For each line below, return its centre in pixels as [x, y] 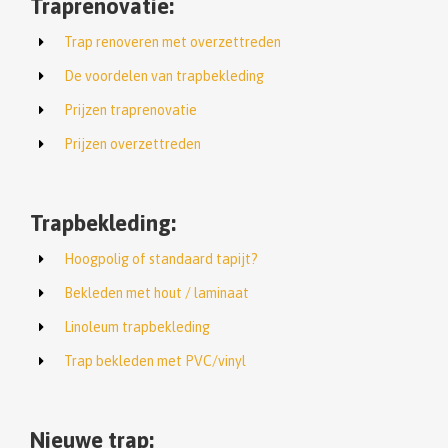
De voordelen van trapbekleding [163, 76]
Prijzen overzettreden [132, 144]
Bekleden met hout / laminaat [156, 293]
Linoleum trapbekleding [136, 327]
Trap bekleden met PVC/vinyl [154, 361]
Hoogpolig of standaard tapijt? [160, 259]
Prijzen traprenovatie [130, 110]
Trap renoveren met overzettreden [172, 42]
